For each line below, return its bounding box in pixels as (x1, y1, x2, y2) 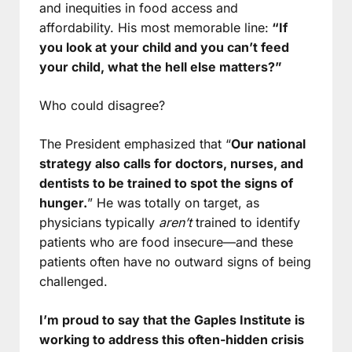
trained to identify (196, 214, 300, 230)
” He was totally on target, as (87, 194, 259, 211)
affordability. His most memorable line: (39, 19, 269, 35)
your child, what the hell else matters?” (39, 58, 282, 75)
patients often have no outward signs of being (39, 253, 311, 269)
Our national (231, 135, 306, 152)
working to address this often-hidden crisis (39, 331, 304, 347)
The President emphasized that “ (39, 135, 231, 152)
